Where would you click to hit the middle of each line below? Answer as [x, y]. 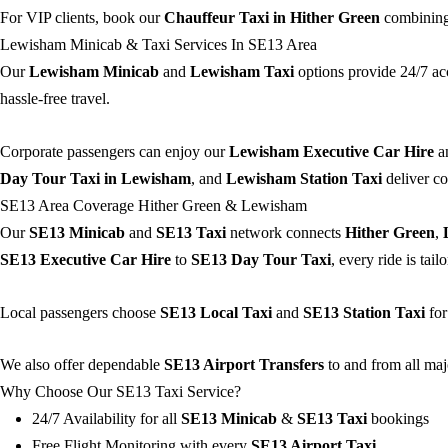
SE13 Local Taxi [216, 312]
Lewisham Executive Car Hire [331, 151]
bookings [398, 419]
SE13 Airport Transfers [244, 365]
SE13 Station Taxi [364, 312]
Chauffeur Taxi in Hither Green [272, 18]
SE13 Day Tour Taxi [261, 259]
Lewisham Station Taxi [304, 178]
